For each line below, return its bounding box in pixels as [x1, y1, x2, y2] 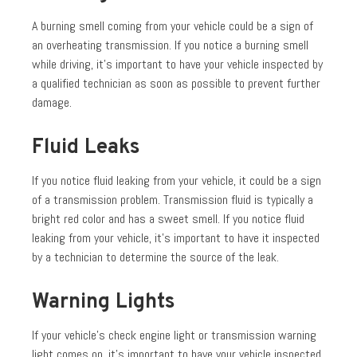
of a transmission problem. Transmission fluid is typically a [32, 191, 313, 208]
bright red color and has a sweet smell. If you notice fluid [32, 210, 304, 227]
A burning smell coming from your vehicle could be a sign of [32, 18, 313, 34]
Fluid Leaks [32, 135, 140, 161]
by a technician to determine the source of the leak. [32, 249, 279, 265]
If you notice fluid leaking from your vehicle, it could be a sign [32, 172, 321, 189]
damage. [32, 94, 72, 111]
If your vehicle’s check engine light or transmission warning [32, 327, 316, 343]
